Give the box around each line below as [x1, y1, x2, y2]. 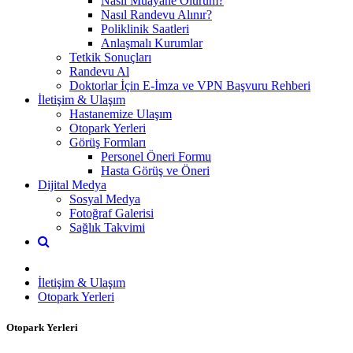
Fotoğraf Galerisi [69, 206, 154, 220]
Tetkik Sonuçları [69, 50, 151, 64]
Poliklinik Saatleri [101, 21, 189, 35]
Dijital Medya [38, 177, 106, 191]
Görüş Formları [69, 135, 146, 149]
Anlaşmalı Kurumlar [101, 35, 203, 50]
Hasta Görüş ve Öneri [101, 163, 210, 177]
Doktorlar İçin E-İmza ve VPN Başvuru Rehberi [69, 78, 310, 92]
